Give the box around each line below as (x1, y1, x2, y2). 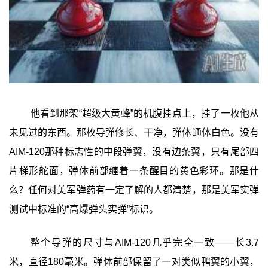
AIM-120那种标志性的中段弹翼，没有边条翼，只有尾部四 (8, 146, 260, 157)
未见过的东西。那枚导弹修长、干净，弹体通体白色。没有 (8, 127, 260, 138)
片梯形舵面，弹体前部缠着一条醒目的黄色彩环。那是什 (8, 165, 260, 176)
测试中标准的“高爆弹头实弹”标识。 (8, 203, 159, 214)
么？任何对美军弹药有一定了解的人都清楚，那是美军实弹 (8, 184, 260, 195)
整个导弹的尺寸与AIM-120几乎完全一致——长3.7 (30, 237, 260, 248)
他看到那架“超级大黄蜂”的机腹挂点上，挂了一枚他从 (30, 108, 260, 118)
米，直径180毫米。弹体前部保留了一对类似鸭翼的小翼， (8, 256, 260, 267)
